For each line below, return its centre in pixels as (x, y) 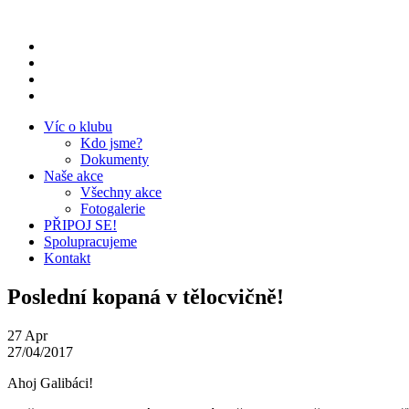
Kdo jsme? (111, 143)
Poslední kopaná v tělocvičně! (146, 296)
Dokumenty (115, 159)
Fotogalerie (113, 209)
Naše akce (73, 176)
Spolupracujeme (90, 241)
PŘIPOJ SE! (80, 225)
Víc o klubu (78, 126)
